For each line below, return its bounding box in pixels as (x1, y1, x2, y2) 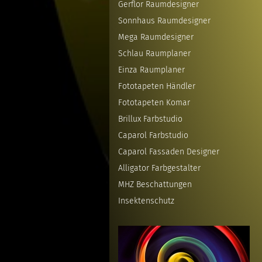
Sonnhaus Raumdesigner (118, 16, 211, 26)
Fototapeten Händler (118, 81, 195, 91)
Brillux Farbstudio (118, 114, 182, 124)
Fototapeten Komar (118, 98, 190, 108)
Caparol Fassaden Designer (118, 147, 219, 157)
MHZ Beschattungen (118, 180, 192, 189)
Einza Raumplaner (118, 65, 185, 75)
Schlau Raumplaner (118, 49, 191, 58)
